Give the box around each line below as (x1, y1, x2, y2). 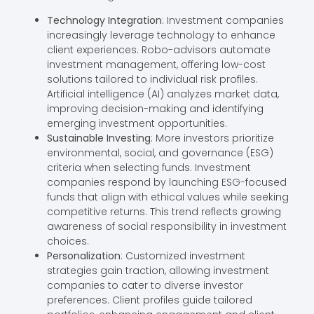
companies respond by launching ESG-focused (46, 175, 287, 189)
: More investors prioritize (150, 130, 274, 145)
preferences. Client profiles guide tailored (46, 292, 252, 307)
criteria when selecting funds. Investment (46, 160, 251, 175)
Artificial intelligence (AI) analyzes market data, (46, 86, 279, 101)
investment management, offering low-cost (46, 57, 266, 71)
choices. (46, 233, 89, 248)
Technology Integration (46, 13, 162, 27)
